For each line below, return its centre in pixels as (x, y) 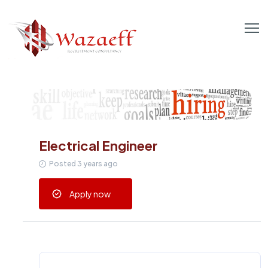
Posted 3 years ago (83, 164)
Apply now (90, 194)
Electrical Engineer (98, 146)
